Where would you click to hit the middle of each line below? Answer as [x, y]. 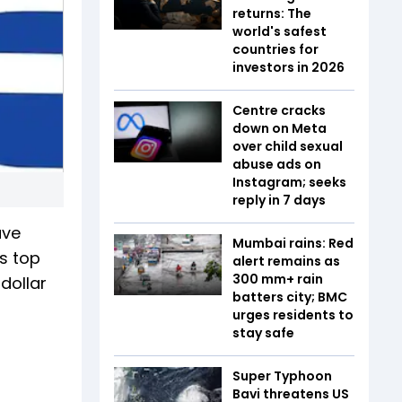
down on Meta [280, 128]
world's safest [280, 31]
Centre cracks [279, 110]
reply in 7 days [279, 200]
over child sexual [288, 146]
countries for [275, 49]
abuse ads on [277, 164]
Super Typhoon [282, 376]
